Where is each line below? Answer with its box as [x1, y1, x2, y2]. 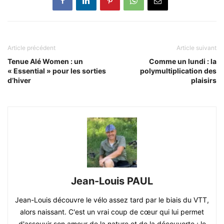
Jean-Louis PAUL [71, 174, 153, 187]
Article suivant [176, 43, 216, 51]
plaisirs [191, 75, 216, 84]
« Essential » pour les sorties [7, 66, 106, 75]
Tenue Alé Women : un [7, 56, 83, 65]
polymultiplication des [140, 66, 216, 75]
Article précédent [7, 43, 55, 51]
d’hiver [7, 75, 31, 84]
